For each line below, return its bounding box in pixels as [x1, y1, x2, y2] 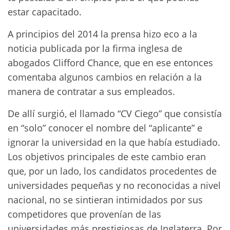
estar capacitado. [8, 6, 82, 18]
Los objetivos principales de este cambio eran [8, 150, 206, 163]
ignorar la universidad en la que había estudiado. [8, 136, 220, 148]
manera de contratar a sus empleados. [8, 85, 175, 98]
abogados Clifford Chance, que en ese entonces [8, 56, 213, 69]
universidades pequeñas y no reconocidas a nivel [8, 179, 221, 191]
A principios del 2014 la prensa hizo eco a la [8, 28, 197, 40]
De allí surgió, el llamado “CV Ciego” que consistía [8, 107, 222, 120]
